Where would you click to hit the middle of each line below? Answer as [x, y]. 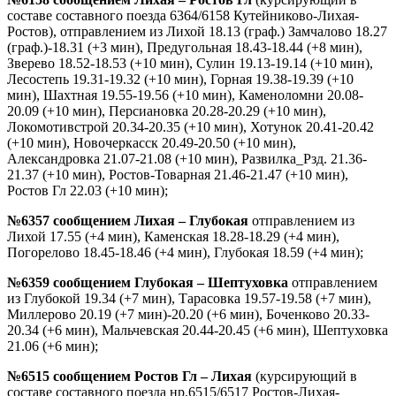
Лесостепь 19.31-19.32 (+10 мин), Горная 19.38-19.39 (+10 [180, 79]
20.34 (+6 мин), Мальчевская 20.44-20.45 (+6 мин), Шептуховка [198, 330]
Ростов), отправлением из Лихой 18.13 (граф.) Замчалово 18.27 [197, 31]
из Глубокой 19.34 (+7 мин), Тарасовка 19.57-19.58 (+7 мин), [189, 298]
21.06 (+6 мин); [53, 346]
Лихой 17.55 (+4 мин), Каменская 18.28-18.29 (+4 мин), [173, 236]
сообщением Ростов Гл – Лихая [152, 376]
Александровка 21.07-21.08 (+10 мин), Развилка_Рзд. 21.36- [187, 158]
